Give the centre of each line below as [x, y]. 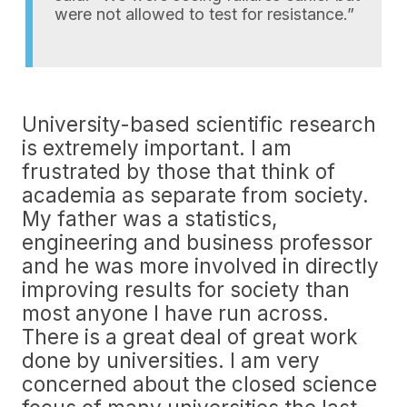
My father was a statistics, [149, 218]
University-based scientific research [199, 124]
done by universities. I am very [171, 360]
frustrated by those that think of [179, 171]
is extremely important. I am [157, 148]
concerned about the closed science [199, 384]
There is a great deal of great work [190, 337]
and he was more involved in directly [200, 266]
